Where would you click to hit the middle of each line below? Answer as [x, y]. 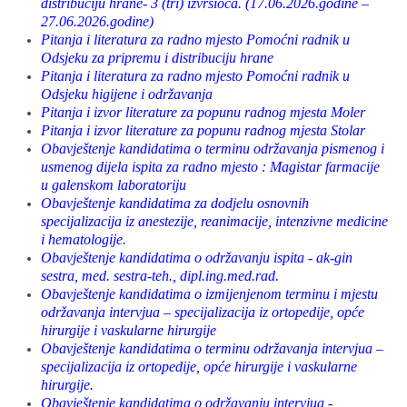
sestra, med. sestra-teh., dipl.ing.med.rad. [160, 276]
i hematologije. [84, 239]
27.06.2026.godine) [97, 21]
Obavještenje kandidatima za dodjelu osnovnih [175, 203]
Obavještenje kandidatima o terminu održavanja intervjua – [212, 348]
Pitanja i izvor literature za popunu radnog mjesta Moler [203, 112]
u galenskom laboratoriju [114, 185]
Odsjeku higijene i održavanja [127, 94]
